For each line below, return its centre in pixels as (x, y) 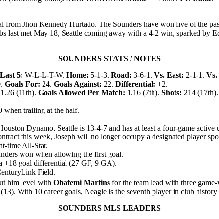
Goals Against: (78, 84)
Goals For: (23, 84)
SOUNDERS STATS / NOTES (109, 58)
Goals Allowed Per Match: (82, 92)
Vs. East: (169, 75)
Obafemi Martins (82, 183)
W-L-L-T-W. (45, 75)
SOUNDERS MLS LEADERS (109, 208)
